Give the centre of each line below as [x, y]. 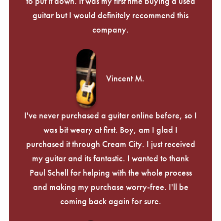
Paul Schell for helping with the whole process [110, 172]
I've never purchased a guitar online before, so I [110, 115]
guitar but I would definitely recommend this [110, 15]
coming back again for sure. [110, 201]
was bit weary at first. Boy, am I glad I [110, 129]
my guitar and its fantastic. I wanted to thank [110, 158]
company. [110, 29]
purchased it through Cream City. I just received [110, 144]
